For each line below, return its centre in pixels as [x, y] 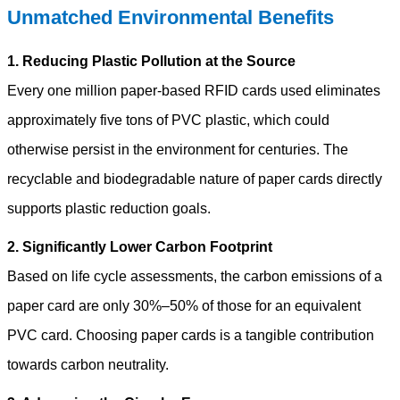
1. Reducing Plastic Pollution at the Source [151, 61]
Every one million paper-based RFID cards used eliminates [194, 90]
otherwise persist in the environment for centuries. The [178, 149]
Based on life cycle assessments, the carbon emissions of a [195, 276]
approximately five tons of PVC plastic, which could [168, 120]
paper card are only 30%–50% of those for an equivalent [184, 305]
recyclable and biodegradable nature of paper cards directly [195, 179]
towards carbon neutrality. [88, 364]
